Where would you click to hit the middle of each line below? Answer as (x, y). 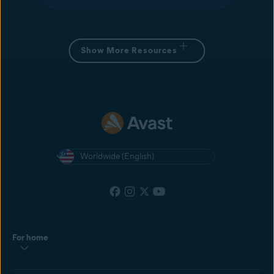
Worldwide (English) (117, 157)
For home (30, 238)
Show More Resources (129, 51)
